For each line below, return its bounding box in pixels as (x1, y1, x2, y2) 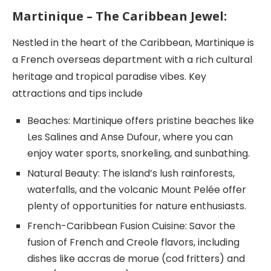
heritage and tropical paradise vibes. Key (12, 69, 206, 83)
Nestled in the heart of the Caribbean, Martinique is (12, 35, 254, 50)
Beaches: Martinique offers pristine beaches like (27, 113, 254, 128)
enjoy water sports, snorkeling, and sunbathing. (27, 146, 250, 160)
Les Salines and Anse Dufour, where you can (27, 129, 233, 144)
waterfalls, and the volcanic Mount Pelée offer (27, 182, 246, 197)
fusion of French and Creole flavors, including (27, 235, 240, 249)
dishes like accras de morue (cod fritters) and (27, 251, 245, 266)
